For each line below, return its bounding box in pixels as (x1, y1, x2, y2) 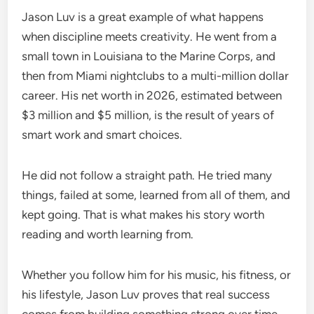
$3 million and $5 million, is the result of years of (22, 107, 275, 122)
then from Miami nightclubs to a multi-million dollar (22, 68, 289, 83)
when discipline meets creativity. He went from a (22, 29, 278, 43)
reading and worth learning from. (22, 226, 194, 241)
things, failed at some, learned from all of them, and (22, 187, 291, 202)
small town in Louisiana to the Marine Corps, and (22, 48, 276, 63)
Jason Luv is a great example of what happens (22, 9, 264, 24)
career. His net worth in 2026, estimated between (22, 88, 282, 102)
